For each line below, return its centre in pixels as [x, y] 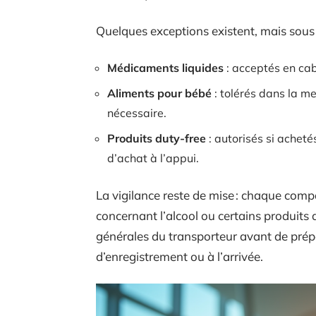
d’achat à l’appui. [153, 158]
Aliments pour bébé [159, 93]
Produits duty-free [157, 138]
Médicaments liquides [165, 67]
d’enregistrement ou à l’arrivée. [180, 256]
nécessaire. [137, 113]
